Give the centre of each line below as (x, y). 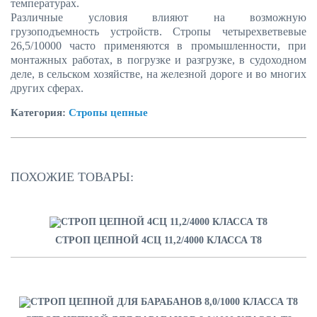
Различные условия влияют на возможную (158, 17)
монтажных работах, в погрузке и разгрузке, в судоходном (158, 60)
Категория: (40, 113)
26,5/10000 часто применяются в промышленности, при (158, 46)
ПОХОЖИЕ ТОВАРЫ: (72, 177)
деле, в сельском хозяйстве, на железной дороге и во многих (158, 74)
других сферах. (47, 88)
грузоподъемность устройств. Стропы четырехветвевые (158, 31)
